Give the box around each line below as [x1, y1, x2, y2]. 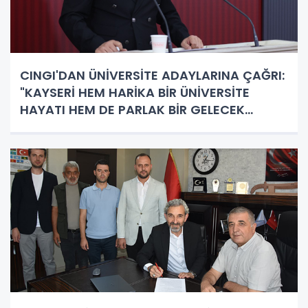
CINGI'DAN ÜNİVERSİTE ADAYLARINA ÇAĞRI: [20, 66, 285, 84]
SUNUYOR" [20, 118, 83, 135]
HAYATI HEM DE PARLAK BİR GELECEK [20, 100, 245, 118]
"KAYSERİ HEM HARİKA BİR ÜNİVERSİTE [20, 83, 250, 101]
